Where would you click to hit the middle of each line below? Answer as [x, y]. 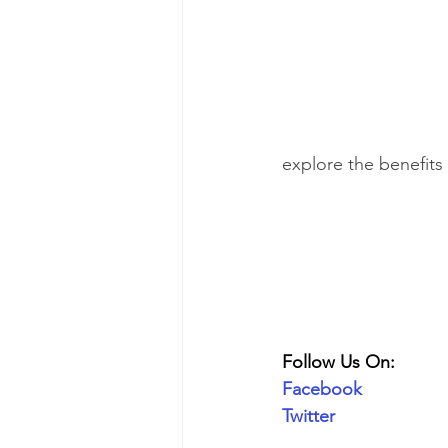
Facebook [322, 388]
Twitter [308, 415]
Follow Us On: [338, 361]
